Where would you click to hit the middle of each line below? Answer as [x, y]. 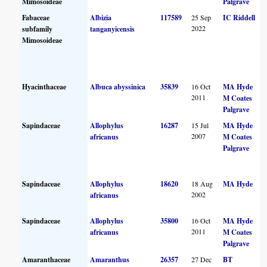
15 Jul [200, 125]
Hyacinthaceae [44, 86]
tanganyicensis [113, 29]
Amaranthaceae [46, 259]
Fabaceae [36, 17]
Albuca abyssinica [118, 86]
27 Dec [202, 259]
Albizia [101, 17]
